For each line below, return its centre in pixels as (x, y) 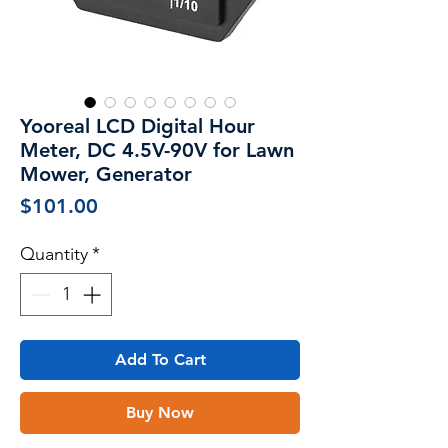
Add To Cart (160, 359)
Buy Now (160, 412)
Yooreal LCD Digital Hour (137, 125)
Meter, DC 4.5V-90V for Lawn (157, 149)
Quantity (54, 253)
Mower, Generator (106, 173)
